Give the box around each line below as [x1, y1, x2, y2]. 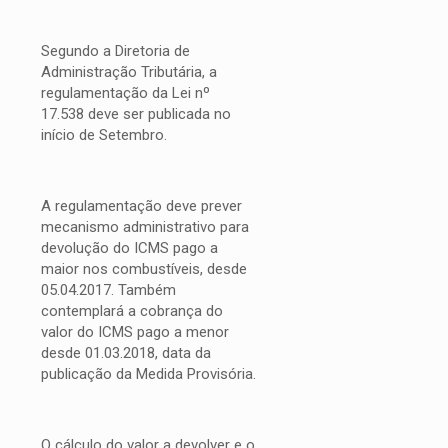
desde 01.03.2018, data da [41, 343, 211, 362]
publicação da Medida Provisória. [41, 364, 256, 383]
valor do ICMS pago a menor [41, 322, 229, 341]
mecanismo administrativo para [41, 217, 249, 236]
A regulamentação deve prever [41, 196, 242, 215]
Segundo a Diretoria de [41, 41, 190, 60]
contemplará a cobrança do [41, 301, 223, 320]
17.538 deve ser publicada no [41, 104, 231, 123]
